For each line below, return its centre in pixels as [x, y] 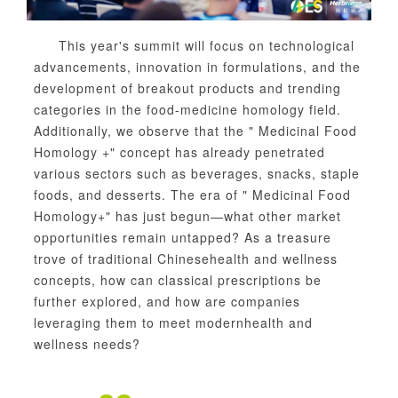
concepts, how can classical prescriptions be [178, 279]
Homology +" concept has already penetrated [179, 151]
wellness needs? [87, 343]
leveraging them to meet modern [139, 322]
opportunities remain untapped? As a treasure [183, 237]
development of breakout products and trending [187, 88]
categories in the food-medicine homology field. [187, 109]
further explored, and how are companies [167, 301]
